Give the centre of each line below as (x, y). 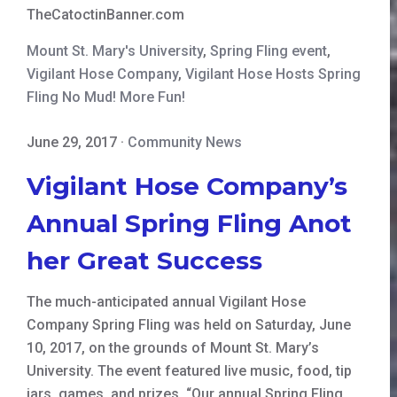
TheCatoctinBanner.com (105, 14)
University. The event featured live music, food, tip (189, 370)
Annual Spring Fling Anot (189, 223)
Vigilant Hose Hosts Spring (273, 74)
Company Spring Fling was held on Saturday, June (189, 324)
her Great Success (144, 260)
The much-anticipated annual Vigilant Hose (166, 301)
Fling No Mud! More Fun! (106, 97)
